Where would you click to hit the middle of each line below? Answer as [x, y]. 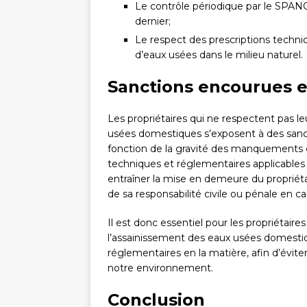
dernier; [153, 22]
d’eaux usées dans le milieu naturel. [219, 55]
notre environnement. [160, 268]
